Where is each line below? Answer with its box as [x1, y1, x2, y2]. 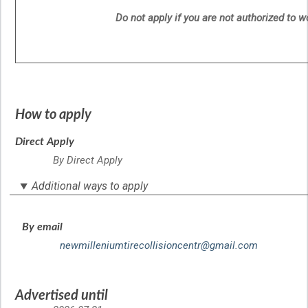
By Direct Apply [53, 154, 122, 167]
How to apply [15, 108, 91, 122]
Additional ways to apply [32, 179, 148, 193]
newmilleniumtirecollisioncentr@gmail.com [60, 239, 258, 252]
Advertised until [15, 289, 108, 303]
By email [22, 221, 63, 233]
